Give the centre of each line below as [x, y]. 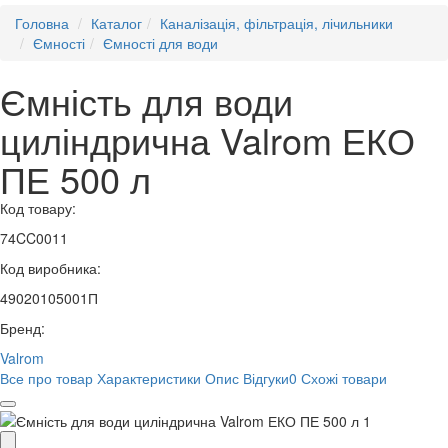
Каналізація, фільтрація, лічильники [276, 23]
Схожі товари [344, 378]
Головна [42, 23]
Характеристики [149, 378]
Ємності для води [160, 43]
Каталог [116, 23]
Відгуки [266, 378]
